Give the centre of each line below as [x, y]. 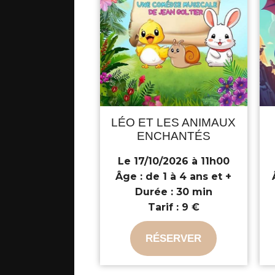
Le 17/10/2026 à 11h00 [173, 161]
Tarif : [163, 207]
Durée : [154, 192]
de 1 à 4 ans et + [187, 177]
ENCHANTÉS [173, 136]
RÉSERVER [174, 239]
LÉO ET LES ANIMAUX [174, 123]
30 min [192, 192]
